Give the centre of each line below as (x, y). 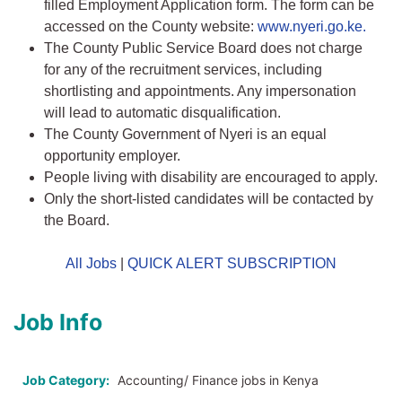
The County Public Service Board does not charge (203, 48)
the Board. (77, 221)
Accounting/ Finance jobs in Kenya (218, 380)
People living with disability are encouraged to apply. (211, 178)
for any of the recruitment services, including (183, 70)
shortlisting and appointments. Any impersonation (200, 92)
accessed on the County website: (151, 27)
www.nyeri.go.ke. (312, 27)
